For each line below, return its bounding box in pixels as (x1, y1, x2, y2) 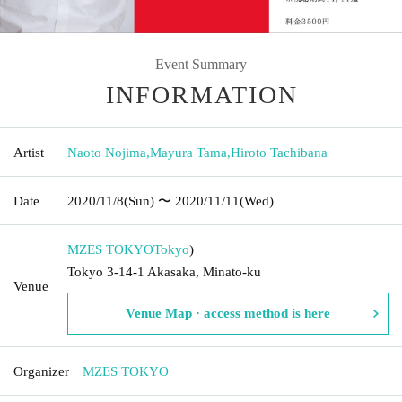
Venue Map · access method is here (126, 305, 330, 320)
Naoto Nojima (67, 144, 146, 160)
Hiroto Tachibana (231, 144, 328, 160)
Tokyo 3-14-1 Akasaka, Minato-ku (67, 264, 261, 279)
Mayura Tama (150, 144, 227, 160)
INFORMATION (106, 80, 298, 109)
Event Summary (155, 56, 247, 72)
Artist (13, 144, 44, 160)
